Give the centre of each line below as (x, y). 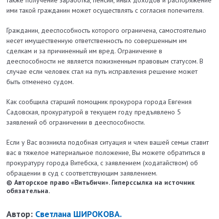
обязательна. (28, 191)
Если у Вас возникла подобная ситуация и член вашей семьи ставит (108, 142)
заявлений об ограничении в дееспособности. (76, 122)
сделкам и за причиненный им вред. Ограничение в (85, 51)
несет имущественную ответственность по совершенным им (97, 41)
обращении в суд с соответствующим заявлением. (82, 173)
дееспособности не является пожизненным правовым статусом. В (105, 61)
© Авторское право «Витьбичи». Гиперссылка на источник (101, 183)
